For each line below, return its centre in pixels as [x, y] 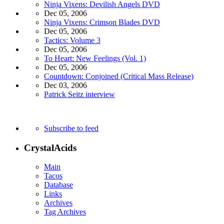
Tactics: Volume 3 [72, 40]
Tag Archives [65, 212]
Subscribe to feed [71, 128]
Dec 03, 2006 [65, 85]
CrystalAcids [50, 147]
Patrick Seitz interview [79, 94]
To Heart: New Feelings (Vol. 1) [95, 58]
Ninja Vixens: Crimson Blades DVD [102, 22]
